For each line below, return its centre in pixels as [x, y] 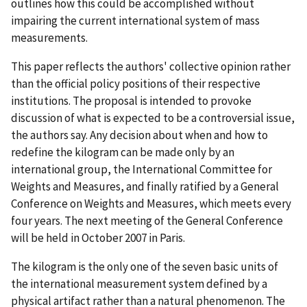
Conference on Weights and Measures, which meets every [151, 203]
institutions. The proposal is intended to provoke [131, 100]
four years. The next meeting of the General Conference [147, 220]
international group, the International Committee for [142, 169]
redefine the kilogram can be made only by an [123, 152]
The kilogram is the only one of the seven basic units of [145, 266]
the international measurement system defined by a [139, 283]
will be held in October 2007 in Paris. [98, 237]
